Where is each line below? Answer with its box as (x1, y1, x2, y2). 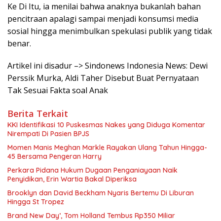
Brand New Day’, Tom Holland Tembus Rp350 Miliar (7, 211, 175, 220)
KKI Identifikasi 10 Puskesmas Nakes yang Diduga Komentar (7, 120, 205, 129)
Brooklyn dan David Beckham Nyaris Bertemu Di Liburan (7, 188, 194, 197)
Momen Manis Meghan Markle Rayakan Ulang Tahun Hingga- (7, 143, 207, 152)
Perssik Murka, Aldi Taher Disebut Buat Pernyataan (7, 72, 199, 83)
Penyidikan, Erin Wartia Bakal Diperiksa (7, 174, 137, 184)
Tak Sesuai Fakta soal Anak (7, 84, 108, 96)
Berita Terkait (7, 107, 68, 119)
